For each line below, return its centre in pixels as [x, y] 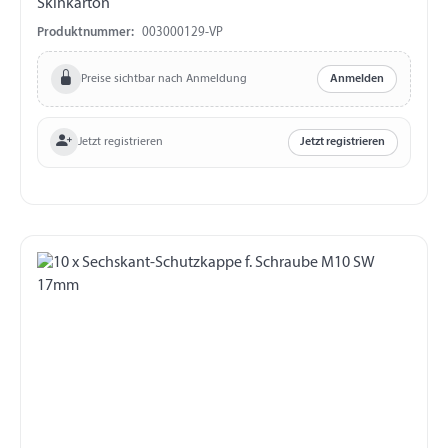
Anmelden [357, 79]
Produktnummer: [85, 33]
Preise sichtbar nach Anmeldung [163, 78]
